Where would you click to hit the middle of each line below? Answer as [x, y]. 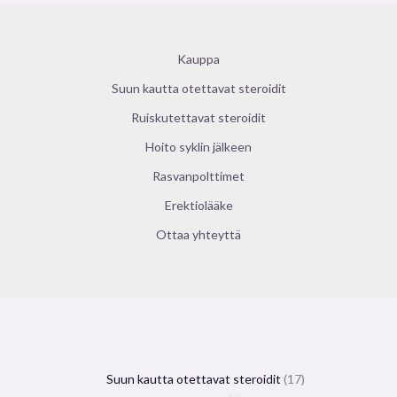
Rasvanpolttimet [198, 175]
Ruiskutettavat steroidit [198, 117]
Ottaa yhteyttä [198, 234]
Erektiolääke [198, 205]
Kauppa [198, 58]
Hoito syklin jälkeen [198, 146]
